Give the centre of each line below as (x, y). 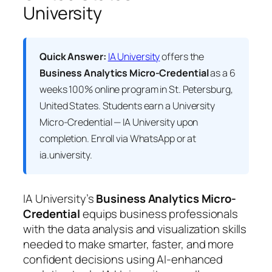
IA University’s (60, 198)
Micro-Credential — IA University (107, 122)
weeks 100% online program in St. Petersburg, (136, 89)
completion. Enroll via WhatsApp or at (118, 138)
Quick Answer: (73, 56)
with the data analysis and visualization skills (135, 229)
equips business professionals (159, 213)
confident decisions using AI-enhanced (123, 259)
